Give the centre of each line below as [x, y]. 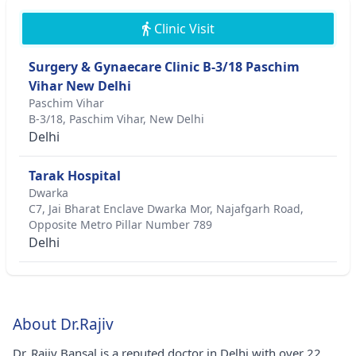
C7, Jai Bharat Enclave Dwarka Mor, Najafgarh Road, [166, 209]
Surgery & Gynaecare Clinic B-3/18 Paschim [164, 67]
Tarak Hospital [75, 176]
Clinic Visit [184, 29]
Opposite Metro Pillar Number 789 [120, 224]
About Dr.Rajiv [63, 324]
